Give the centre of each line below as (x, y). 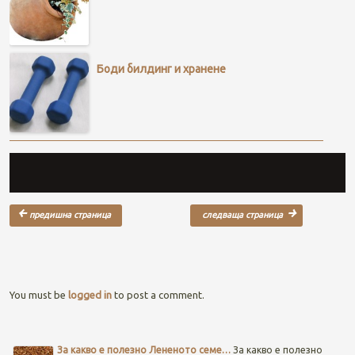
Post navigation (46, 204)
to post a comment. (158, 295)
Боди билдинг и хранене (161, 69)
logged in (90, 295)
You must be (38, 295)
